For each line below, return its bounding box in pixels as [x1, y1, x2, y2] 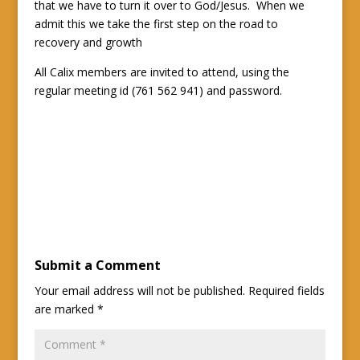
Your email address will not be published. [34, 283, 245, 299]
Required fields [247, 283, 325, 299]
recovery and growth [34, 35, 142, 51]
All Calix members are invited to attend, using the [34, 64, 289, 80]
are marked [34, 301, 97, 317]
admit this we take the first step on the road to [34, 16, 278, 32]
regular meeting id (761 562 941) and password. [34, 83, 282, 99]
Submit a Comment [34, 256, 161, 275]
